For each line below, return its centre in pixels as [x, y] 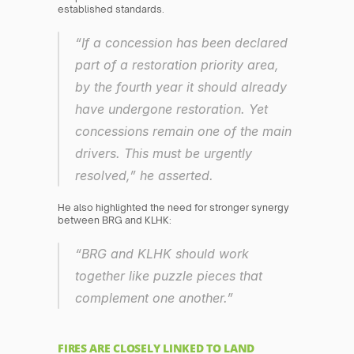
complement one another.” [154, 298]
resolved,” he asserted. [145, 176]
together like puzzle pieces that [169, 276]
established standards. [111, 9]
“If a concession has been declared [182, 43]
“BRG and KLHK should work [162, 254]
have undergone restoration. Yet [172, 109]
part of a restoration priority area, [177, 65]
